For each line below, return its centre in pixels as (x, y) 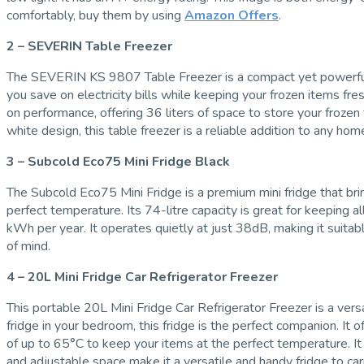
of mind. (28, 246)
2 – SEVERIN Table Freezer (89, 46)
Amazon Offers (232, 15)
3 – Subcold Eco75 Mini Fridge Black (118, 161)
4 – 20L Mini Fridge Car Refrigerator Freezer (142, 277)
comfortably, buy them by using (95, 15)
